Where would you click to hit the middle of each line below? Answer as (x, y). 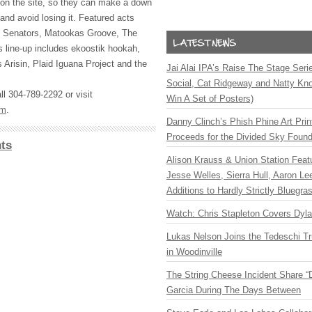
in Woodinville (194, 252)
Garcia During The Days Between (234, 290)
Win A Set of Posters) (210, 99)
